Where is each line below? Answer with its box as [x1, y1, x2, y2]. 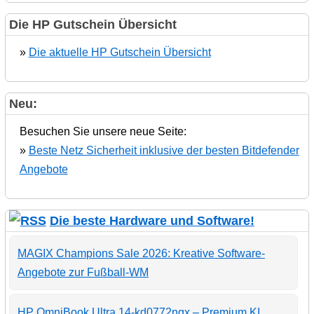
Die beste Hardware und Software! [49, 213, 254, 228]
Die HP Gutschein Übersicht [8, 17, 177, 32]
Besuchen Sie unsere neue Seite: [19, 125, 186, 137]
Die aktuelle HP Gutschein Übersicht [28, 46, 211, 58]
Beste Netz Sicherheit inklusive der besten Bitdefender [28, 144, 299, 156]
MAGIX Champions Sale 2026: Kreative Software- [18, 247, 266, 259]
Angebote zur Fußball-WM [18, 266, 149, 278]
